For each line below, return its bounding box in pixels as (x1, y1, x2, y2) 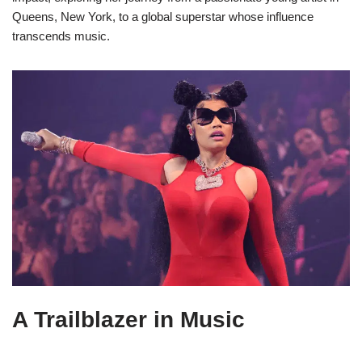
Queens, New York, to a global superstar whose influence (12, 10, 314, 23)
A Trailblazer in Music (12, 307, 245, 332)
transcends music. (12, 29, 110, 43)
